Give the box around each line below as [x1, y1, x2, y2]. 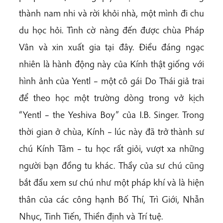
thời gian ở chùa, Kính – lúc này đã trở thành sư [19, 125, 204, 137]
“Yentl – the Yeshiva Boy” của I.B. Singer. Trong [19, 108, 204, 120]
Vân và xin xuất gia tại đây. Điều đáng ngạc [19, 40, 204, 53]
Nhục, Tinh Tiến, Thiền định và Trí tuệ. [19, 210, 163, 222]
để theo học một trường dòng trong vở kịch [19, 91, 204, 104]
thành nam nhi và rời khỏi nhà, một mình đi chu [19, 6, 204, 19]
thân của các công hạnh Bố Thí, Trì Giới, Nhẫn [19, 193, 204, 205]
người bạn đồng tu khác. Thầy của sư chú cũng [19, 159, 204, 171]
